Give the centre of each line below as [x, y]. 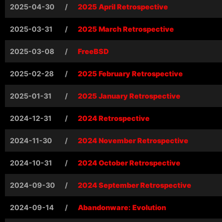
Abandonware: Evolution [122, 207]
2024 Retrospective [114, 118]
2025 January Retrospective [129, 96]
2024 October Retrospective [129, 163]
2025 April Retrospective [123, 6]
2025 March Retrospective [126, 29]
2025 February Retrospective [130, 73]
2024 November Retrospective [133, 140]
